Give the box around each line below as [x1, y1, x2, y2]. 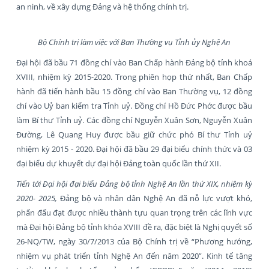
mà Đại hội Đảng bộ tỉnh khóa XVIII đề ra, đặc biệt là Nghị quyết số [16, 221, 252, 232]
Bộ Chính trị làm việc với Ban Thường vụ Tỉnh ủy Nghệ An [38, 36, 231, 47]
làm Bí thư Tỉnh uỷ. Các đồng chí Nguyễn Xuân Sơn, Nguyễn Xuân [16, 114, 252, 125]
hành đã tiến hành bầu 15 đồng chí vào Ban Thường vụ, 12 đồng [16, 85, 252, 97]
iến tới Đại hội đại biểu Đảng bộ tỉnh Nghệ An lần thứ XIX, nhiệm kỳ [20, 178, 252, 189]
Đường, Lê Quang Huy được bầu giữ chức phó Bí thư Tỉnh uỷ [16, 128, 252, 140]
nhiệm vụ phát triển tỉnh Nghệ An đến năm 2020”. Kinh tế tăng [16, 250, 252, 261]
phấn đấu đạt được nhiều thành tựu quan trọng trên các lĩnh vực [16, 207, 252, 218]
